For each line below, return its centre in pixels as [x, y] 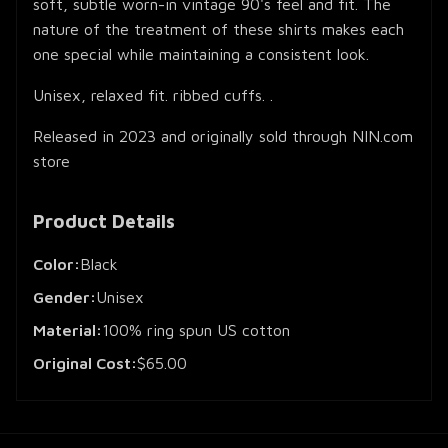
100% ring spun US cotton [196, 329]
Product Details [104, 220]
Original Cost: [85, 362]
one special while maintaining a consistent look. [201, 53]
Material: [67, 329]
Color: [56, 263]
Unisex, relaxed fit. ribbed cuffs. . [153, 94]
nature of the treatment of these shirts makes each [218, 28]
